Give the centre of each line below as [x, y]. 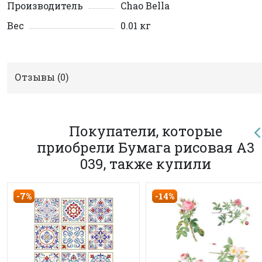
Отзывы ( [37, 77]
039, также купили [145, 163]
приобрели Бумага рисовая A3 [145, 147]
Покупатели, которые [145, 131]
